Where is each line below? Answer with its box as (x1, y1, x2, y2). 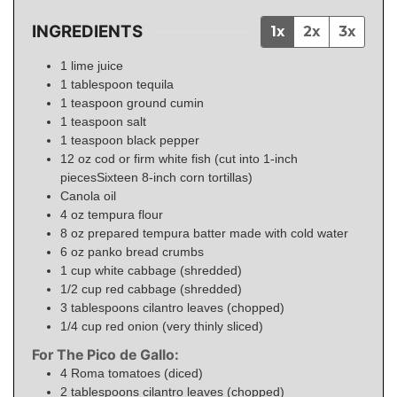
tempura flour (88, 206, 163, 222)
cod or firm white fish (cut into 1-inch (95, 151, 298, 166)
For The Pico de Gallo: (32, 346, 179, 364)
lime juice (71, 58, 123, 73)
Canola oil (60, 188, 116, 203)
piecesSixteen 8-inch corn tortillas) (60, 169, 253, 184)
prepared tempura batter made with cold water (88, 225, 348, 240)
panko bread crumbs (88, 244, 204, 259)
